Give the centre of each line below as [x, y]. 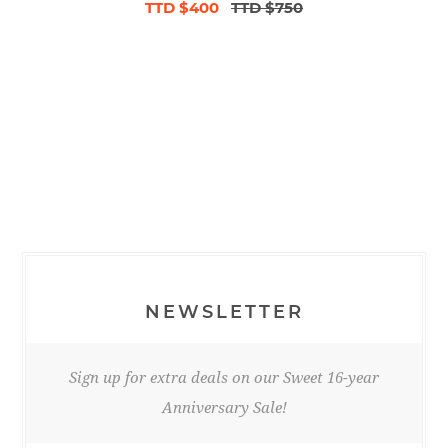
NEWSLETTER [224, 312]
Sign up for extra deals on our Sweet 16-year [224, 378]
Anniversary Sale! [224, 408]
